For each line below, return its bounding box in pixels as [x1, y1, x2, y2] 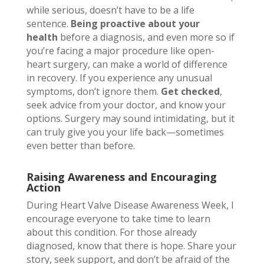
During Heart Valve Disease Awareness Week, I [26, 199, 234, 212]
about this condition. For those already [26, 226, 197, 239]
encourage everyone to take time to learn [26, 212, 210, 226]
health [26, 31, 58, 44]
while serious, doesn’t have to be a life [26, 4, 194, 17]
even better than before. [26, 139, 135, 153]
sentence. [26, 17, 71, 31]
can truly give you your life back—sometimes [26, 126, 224, 139]
